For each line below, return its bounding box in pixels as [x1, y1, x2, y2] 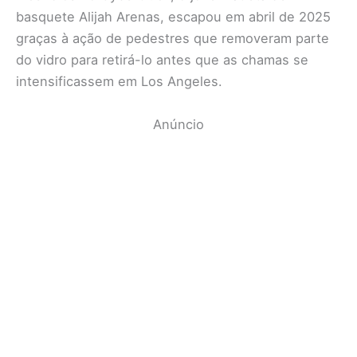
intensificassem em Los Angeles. [16, 73, 222, 90]
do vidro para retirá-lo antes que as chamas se [16, 52, 308, 69]
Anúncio [153, 116, 204, 132]
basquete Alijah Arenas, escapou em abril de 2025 [16, 9, 331, 25]
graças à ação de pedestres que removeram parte [16, 30, 329, 47]
